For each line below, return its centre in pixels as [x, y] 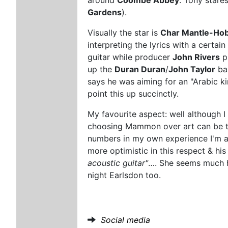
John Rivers [196, 57]
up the [101, 69]
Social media [126, 220]
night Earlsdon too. [124, 175]
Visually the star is [124, 32]
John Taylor [192, 69]
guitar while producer [130, 57]
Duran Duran [140, 69]
